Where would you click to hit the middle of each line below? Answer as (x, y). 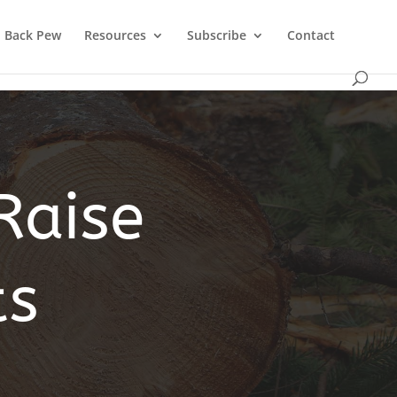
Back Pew (33, 35)
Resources (115, 35)
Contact (311, 35)
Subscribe (217, 35)
